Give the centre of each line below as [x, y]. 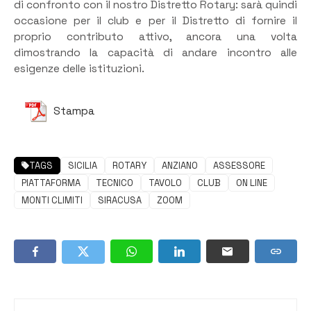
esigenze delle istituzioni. [79, 68]
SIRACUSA [120, 201]
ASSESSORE [239, 166]
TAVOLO [165, 183]
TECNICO [115, 183]
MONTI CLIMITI [52, 201]
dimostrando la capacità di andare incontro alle [155, 52]
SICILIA [83, 166]
